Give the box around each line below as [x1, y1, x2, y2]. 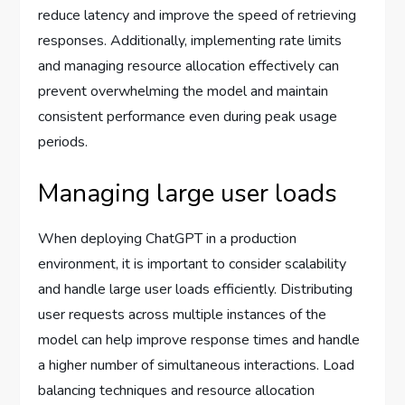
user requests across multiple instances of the [38, 305, 327, 325]
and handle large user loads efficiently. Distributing [38, 279, 353, 299]
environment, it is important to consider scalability [38, 254, 347, 274]
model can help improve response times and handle [38, 330, 361, 350]
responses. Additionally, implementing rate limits [38, 31, 343, 51]
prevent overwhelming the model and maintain [38, 81, 329, 101]
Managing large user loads [38, 176, 338, 211]
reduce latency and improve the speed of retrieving [38, 5, 357, 25]
